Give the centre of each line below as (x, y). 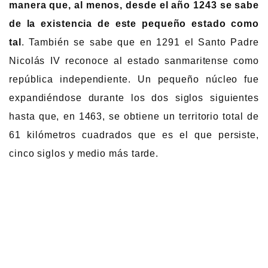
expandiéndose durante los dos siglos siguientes (134, 98)
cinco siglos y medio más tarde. (84, 153)
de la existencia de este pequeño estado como (134, 23)
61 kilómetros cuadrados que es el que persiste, (134, 135)
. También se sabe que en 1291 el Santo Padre (140, 42)
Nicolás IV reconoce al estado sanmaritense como (134, 60)
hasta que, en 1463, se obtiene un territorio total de (134, 116)
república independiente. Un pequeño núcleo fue (134, 79)
